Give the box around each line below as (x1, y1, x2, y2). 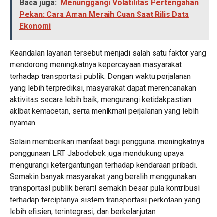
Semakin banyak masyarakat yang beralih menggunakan (10, 172, 196, 181)
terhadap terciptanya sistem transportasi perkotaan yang (10, 195, 200, 204)
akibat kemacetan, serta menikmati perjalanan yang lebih (10, 107, 199, 116)
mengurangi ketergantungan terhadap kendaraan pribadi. (10, 160, 197, 170)
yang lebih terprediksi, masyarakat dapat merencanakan (10, 83, 196, 93)
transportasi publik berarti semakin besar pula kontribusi (10, 184, 200, 193)
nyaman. (10, 118, 37, 127)
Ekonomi (19, 21, 51, 31)
